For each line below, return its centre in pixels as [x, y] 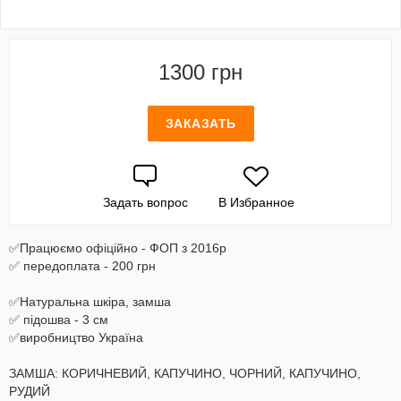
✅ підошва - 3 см [59, 320]
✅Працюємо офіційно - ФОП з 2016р [118, 248]
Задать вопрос [145, 202]
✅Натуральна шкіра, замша [90, 302]
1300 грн [200, 72]
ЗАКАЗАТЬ [200, 124]
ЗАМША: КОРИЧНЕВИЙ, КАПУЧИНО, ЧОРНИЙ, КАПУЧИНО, [185, 373]
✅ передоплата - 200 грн [82, 266]
